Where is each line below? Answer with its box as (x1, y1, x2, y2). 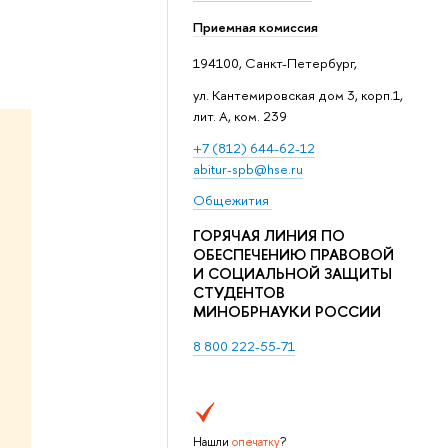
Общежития (192, 191, 272, 210)
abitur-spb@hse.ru (192, 159, 303, 178)
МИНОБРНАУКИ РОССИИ (192, 301, 381, 323)
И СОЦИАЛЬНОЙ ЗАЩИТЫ (192, 263, 392, 285)
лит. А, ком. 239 (192, 106, 287, 125)
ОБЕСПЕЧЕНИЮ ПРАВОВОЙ (192, 244, 394, 266)
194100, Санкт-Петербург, (192, 53, 357, 72)
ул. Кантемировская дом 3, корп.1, (192, 85, 403, 104)
